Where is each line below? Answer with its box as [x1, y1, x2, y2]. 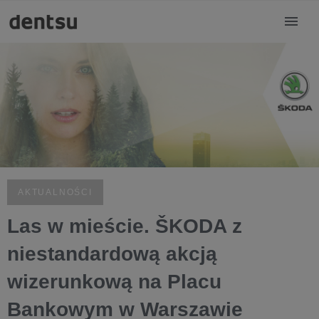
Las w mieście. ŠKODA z [7, 215, 242, 238]
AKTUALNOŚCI [18, 187, 93, 198]
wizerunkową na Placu [7, 271, 221, 293]
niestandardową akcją [7, 243, 217, 266]
